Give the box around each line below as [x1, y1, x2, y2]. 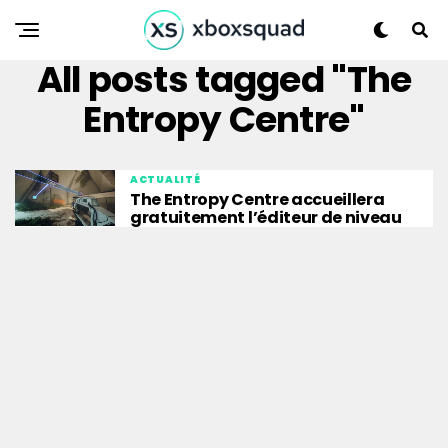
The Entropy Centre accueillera [130, 188, 385, 211]
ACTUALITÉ [130, 172, 201, 187]
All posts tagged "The [36, 54, 412, 105]
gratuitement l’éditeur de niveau [130, 206, 402, 229]
